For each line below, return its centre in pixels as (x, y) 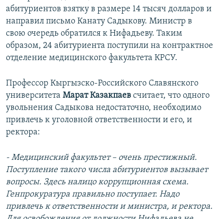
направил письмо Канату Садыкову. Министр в (99, 22)
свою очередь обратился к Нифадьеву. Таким (94, 34)
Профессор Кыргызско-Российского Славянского (102, 84)
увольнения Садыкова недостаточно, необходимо (104, 108)
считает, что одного (170, 96)
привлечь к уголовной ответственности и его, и (99, 120)
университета (34, 96)
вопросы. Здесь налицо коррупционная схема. (97, 182)
